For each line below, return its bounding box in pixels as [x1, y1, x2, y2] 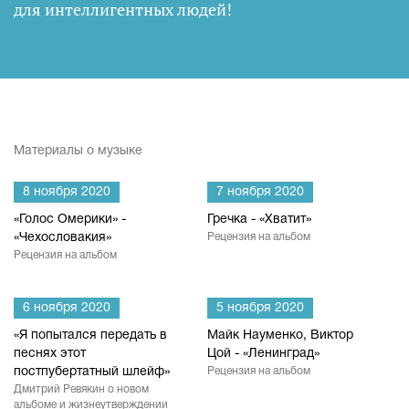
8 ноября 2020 [23, 186, 110, 198]
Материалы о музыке [14, 145, 142, 157]
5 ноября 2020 [216, 302, 304, 314]
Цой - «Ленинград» [207, 348, 320, 360]
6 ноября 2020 [23, 302, 110, 314]
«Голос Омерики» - [14, 214, 126, 225]
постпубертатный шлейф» [14, 366, 170, 378]
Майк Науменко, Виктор [207, 330, 353, 341]
